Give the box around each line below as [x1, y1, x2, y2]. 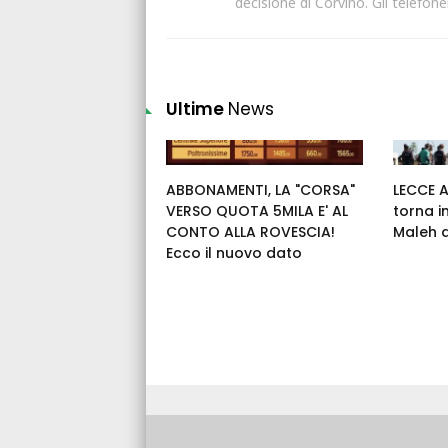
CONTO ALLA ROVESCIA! [166, 221, 335, 242]
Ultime [166, 96, 228, 121]
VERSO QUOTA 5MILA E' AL [166, 200, 348, 221]
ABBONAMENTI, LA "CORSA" [166, 179, 355, 200]
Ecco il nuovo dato [166, 242, 302, 263]
